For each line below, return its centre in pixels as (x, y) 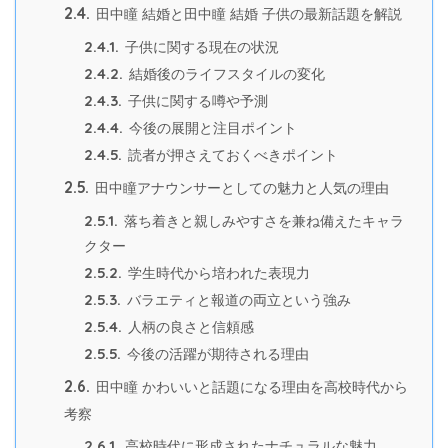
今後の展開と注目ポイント (211, 129)
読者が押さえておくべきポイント (231, 156)
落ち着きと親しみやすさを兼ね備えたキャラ (262, 222)
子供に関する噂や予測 (196, 102)
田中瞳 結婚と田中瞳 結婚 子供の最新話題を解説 (247, 14)
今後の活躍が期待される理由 (216, 355)
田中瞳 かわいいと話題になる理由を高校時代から (250, 387)
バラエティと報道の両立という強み (237, 301)
